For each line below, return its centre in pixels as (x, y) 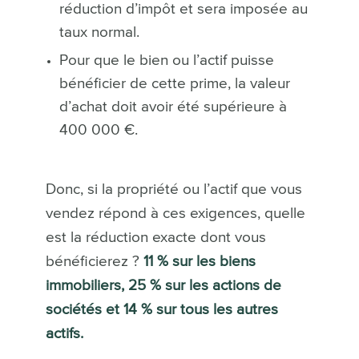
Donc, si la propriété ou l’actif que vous (173, 189)
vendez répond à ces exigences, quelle (175, 213)
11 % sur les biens (199, 261)
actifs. (64, 333)
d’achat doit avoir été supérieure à (173, 107)
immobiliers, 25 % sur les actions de (163, 285)
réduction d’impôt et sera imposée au (183, 10)
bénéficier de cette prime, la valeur (174, 83)
